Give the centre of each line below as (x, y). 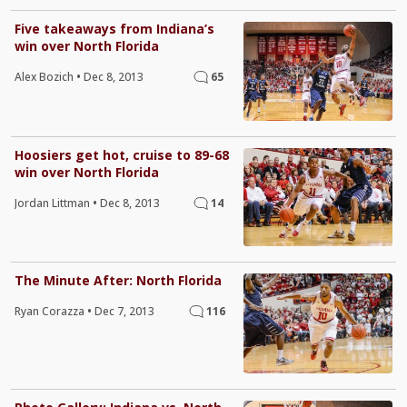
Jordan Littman (54, 203)
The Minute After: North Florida (118, 281)
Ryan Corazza (51, 312)
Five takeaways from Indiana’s (114, 28)
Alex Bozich (45, 76)
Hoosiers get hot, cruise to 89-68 (122, 154)
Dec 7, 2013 (124, 312)
